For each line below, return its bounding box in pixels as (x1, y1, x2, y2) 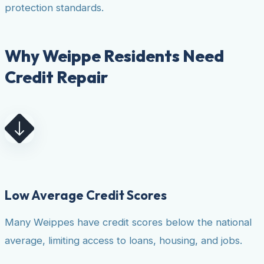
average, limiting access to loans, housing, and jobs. (5, 234, 242, 246)
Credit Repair (5, 67, 108, 87)
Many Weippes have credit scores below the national (5, 216, 252, 228)
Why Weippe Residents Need (5, 45, 224, 66)
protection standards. (5, 2, 104, 14)
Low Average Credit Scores (5, 187, 167, 203)
